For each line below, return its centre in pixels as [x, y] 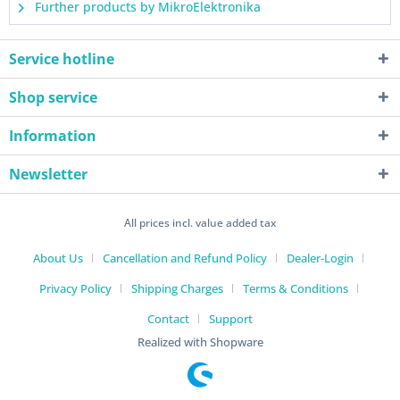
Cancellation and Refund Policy [185, 258]
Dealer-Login [320, 258]
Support [231, 319]
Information [53, 136]
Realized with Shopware [200, 342]
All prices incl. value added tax [200, 223]
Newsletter [48, 174]
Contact [168, 319]
